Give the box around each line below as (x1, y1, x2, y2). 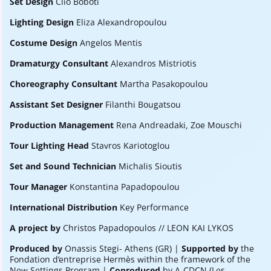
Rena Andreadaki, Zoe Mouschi (114, 119, 242, 131)
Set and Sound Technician (10, 160, 116, 172)
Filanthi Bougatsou (103, 98, 181, 110)
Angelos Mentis (77, 36, 142, 48)
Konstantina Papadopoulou (67, 180, 180, 192)
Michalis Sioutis (116, 160, 182, 172)
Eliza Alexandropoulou (76, 16, 167, 28)
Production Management (10, 119, 114, 131)
